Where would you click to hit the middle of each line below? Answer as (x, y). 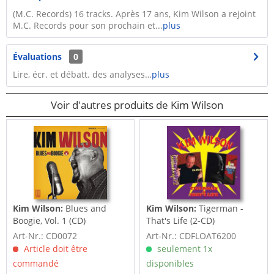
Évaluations (37, 57)
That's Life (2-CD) (181, 221)
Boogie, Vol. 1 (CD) (50, 221)
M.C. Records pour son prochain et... (88, 25)
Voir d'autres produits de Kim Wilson (137, 105)
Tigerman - (221, 209)
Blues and (86, 209)
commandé (36, 264)
